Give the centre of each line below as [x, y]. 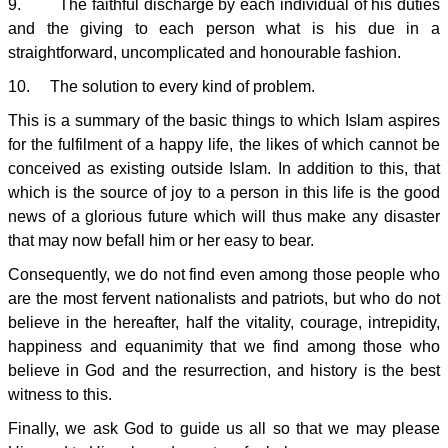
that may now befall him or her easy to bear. [161, 240]
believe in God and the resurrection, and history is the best [224, 370]
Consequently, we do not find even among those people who [224, 274]
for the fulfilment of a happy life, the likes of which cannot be [224, 144]
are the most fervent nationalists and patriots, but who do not [224, 298]
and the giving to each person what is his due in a [224, 28]
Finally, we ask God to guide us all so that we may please [224, 428]
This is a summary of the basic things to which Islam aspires [224, 120]
